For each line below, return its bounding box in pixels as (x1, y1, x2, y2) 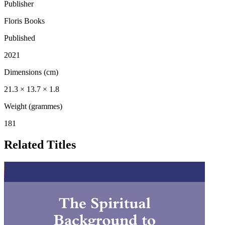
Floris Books (4, 16, 45, 25)
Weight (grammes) (4, 101, 62, 110)
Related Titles (4, 138, 76, 151)
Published (4, 33, 35, 42)
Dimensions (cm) (4, 67, 58, 76)
